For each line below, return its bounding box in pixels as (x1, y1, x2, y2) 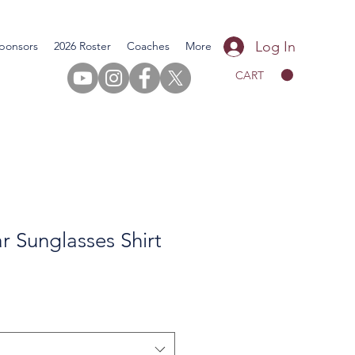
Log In (255, 37, 296, 55)
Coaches (127, 39, 170, 53)
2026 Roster (54, 39, 111, 53)
